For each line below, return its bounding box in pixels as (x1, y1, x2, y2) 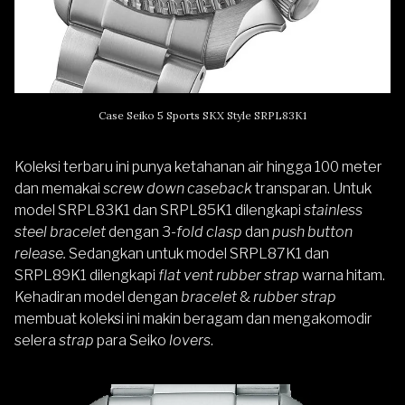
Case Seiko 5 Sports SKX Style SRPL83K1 (99, 108, 306, 123)
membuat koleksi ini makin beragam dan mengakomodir (14, 310, 372, 328)
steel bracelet (14, 223, 106, 241)
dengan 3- (106, 223, 176, 241)
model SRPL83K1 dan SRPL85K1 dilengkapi (14, 202, 301, 220)
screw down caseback (100, 180, 255, 198)
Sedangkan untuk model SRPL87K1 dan (66, 245, 329, 263)
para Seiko (97, 332, 169, 350)
